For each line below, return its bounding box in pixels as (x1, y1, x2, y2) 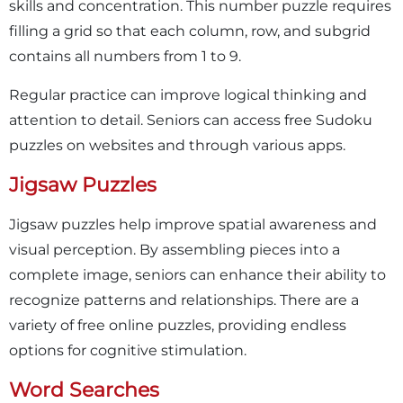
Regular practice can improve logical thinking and (9, 85, 367, 103)
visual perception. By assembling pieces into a (9, 240, 340, 258)
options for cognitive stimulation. (9, 341, 246, 359)
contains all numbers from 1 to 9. (9, 47, 241, 65)
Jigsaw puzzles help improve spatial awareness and (9, 215, 377, 233)
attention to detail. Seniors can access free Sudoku (9, 111, 372, 129)
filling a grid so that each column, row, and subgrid (9, 22, 371, 40)
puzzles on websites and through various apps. (9, 136, 345, 154)
